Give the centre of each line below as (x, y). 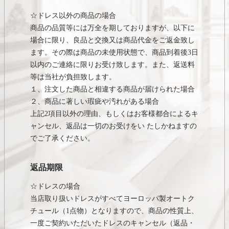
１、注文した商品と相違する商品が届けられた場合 (112, 89)
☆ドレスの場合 (55, 187)
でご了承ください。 (62, 139)
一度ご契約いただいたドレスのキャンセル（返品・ (112, 223)
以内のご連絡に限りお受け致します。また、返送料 (112, 65)
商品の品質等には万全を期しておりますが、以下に (112, 28)
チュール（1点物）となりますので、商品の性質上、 (114, 211)
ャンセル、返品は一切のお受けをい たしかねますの (113, 126)
